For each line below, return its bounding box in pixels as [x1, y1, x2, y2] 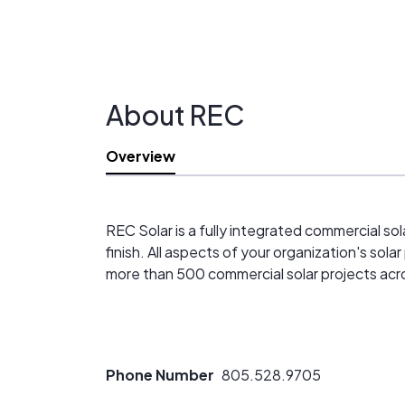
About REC [106, 98, 245, 132]
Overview [106, 146, 175, 165]
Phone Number [106, 365, 214, 384]
